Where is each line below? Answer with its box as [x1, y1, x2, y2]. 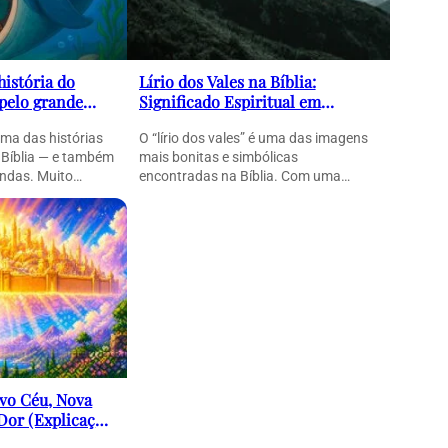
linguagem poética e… [138, 187, 272, 204]
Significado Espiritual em [138, 91, 321, 113]
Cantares [138, 111, 204, 133]
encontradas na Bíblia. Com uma [138, 168, 341, 185]
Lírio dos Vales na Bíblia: [138, 71, 316, 93]
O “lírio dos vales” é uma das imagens [138, 130, 368, 147]
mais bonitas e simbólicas [138, 149, 298, 166]
